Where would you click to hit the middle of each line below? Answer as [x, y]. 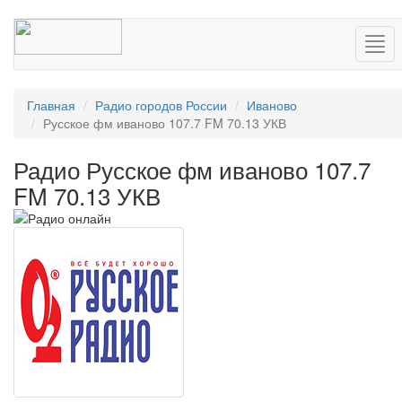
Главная [51, 105]
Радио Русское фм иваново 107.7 [192, 169]
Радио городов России [161, 105]
